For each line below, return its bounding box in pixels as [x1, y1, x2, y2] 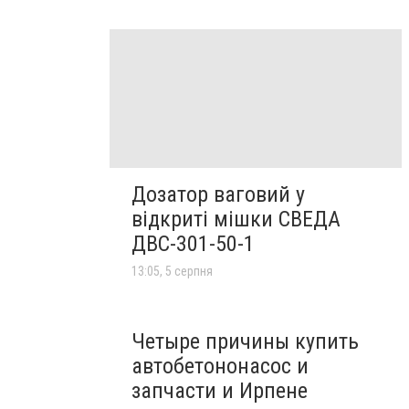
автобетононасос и [131, 352, 309, 379]
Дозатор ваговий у [131, 181, 305, 207]
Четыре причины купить [131, 328, 359, 354]
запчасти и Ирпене [131, 377, 308, 404]
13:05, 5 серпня [131, 263, 213, 278]
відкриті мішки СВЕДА [131, 205, 341, 232]
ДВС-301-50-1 [131, 230, 255, 257]
